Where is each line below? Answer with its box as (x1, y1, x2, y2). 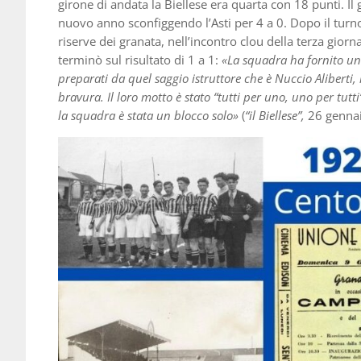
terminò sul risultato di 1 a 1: (58, 52, 222, 68)
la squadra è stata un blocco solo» (58, 107, 239, 124)
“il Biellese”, (245, 107, 305, 124)
